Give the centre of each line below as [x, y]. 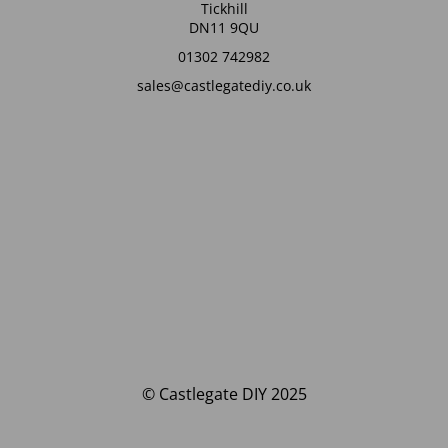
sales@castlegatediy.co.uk [224, 85]
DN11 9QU [224, 27]
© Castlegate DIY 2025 [224, 394]
